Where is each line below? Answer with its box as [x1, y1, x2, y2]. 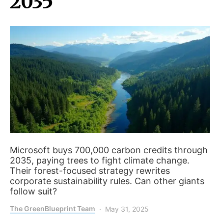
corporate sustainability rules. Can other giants [10, 176, 204, 187]
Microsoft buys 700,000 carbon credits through [10, 145, 208, 156]
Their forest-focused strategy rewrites [10, 165, 170, 176]
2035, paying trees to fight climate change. [10, 155, 190, 166]
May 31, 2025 [105, 205, 149, 214]
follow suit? [10, 186, 57, 197]
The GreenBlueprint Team [10, 204, 95, 213]
